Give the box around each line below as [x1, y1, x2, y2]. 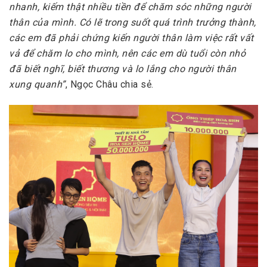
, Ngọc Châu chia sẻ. [65, 79, 154, 91]
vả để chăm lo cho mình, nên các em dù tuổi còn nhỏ [9, 48, 246, 60]
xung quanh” [9, 79, 66, 91]
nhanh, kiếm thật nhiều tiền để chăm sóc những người [9, 1, 252, 13]
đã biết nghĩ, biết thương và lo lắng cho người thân [9, 63, 237, 75]
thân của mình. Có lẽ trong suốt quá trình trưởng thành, [9, 17, 256, 29]
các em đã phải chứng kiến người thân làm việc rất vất [9, 32, 254, 44]
